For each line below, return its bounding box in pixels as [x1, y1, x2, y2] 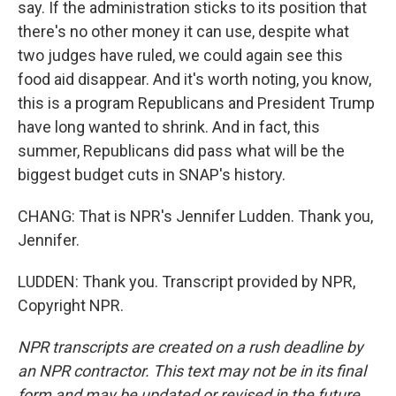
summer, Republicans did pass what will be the [18, 141, 345, 160]
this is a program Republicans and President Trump [18, 94, 375, 112]
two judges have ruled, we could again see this [18, 46, 343, 65]
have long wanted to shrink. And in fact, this [18, 118, 320, 136]
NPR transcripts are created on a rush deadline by [18, 338, 363, 356]
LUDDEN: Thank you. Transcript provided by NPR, [18, 272, 355, 291]
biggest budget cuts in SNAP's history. [18, 165, 286, 184]
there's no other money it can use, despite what [18, 22, 349, 41]
